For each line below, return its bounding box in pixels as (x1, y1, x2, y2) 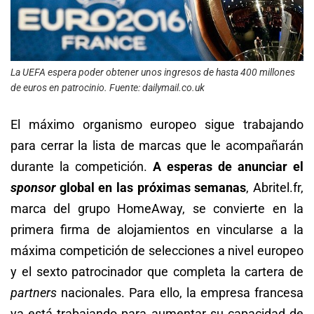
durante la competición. (11, 159, 153, 175)
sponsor (11, 180, 55, 196)
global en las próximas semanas (55, 180, 247, 196)
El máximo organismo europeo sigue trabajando (11, 117, 303, 132)
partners (11, 285, 57, 301)
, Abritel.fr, (246, 180, 304, 196)
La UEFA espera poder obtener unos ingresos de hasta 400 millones (11, 67, 295, 78)
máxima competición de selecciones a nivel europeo (11, 243, 303, 259)
